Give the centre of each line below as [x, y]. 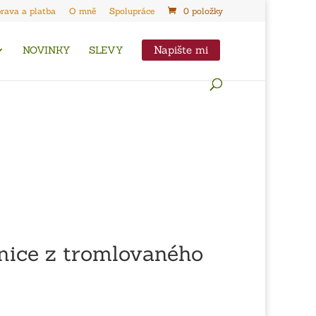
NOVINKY [47, 50]
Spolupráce [132, 11]
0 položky [203, 11]
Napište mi [181, 50]
